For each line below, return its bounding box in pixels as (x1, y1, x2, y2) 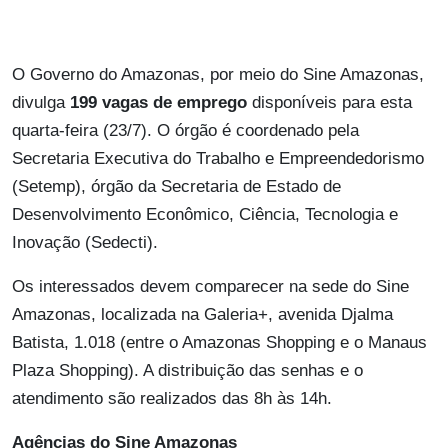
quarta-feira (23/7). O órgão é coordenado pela (12, 121, 359, 141)
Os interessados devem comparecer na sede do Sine (12, 277, 409, 297)
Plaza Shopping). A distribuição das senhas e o (12, 361, 363, 381)
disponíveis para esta (247, 93, 412, 113)
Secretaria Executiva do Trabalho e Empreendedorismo (12, 149, 424, 169)
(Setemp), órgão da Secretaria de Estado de (12, 177, 341, 197)
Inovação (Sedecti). (12, 233, 158, 253)
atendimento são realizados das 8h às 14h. (12, 389, 332, 409)
